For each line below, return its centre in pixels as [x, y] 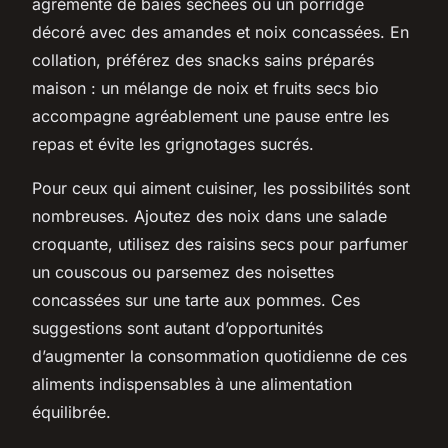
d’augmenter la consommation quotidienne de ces [219, 355]
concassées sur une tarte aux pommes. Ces [196, 299]
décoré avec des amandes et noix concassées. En [220, 31]
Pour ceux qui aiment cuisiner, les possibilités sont [221, 187]
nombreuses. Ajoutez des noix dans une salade [209, 215]
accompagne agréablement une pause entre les [210, 115]
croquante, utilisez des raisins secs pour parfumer [220, 243]
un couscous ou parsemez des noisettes [183, 271]
